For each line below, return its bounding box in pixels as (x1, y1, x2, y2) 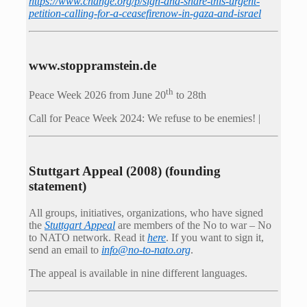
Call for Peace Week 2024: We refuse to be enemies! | (29, 112, 260, 125)
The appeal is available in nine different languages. (29, 267, 247, 279)
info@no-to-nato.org (101, 243, 191, 256)
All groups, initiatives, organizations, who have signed (29, 206, 263, 219)
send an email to (29, 243, 101, 256)
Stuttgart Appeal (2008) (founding (29, 164, 221, 179)
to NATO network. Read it (29, 231, 147, 243)
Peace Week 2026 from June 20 (29, 89, 166, 101)
